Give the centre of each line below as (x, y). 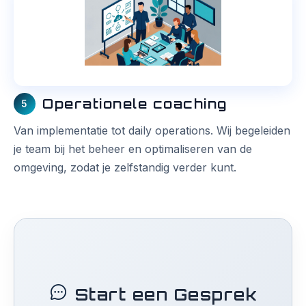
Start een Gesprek (166, 294)
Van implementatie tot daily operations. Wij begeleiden (152, 130)
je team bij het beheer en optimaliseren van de (133, 149)
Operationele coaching (135, 103)
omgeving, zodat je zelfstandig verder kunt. (125, 167)
